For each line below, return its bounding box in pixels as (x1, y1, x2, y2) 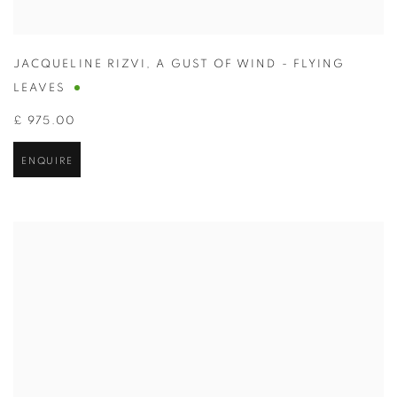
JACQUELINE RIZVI (13, 59, 147, 72)
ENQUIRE (21, 157, 74, 167)
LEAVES (13, 83, 66, 96)
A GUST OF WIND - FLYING (156, 59, 346, 72)
